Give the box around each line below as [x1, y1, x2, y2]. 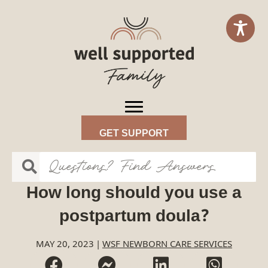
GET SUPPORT [99, 127, 169, 141]
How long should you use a [26, 182, 242, 205]
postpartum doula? [59, 205, 209, 228]
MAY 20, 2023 [36, 237, 94, 249]
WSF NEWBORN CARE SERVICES [102, 237, 232, 249]
